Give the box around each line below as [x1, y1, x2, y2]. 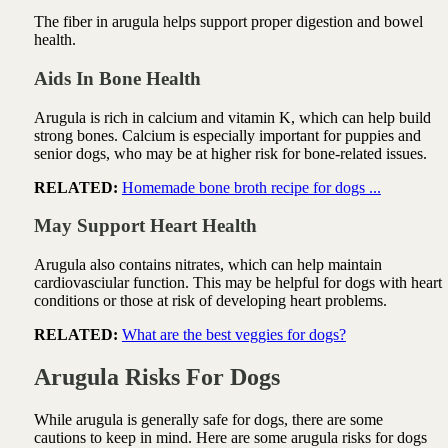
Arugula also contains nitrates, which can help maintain [33, 256, 382, 274]
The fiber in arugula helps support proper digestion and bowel [33, 13, 423, 31]
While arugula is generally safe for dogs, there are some [33, 411, 383, 428]
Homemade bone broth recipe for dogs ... [121, 178, 381, 196]
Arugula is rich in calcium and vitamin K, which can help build [33, 108, 431, 126]
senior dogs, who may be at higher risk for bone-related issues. [33, 144, 427, 162]
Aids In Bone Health [33, 68, 206, 90]
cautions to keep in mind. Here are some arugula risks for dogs [33, 429, 427, 446]
